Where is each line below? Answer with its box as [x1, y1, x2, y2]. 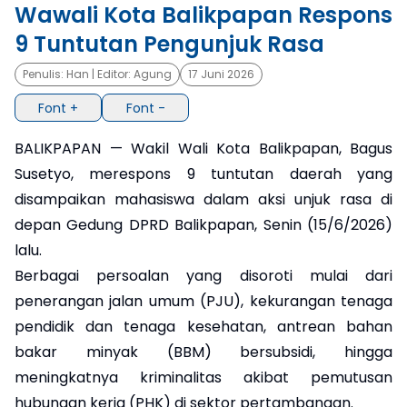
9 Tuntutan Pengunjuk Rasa [15, 29, 324, 60]
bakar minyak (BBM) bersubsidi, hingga [15, 341, 392, 362]
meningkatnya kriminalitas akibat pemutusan [15, 366, 392, 388]
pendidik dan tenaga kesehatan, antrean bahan [15, 315, 392, 337]
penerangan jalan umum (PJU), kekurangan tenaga [15, 290, 392, 312]
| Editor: [89, 66, 134, 83]
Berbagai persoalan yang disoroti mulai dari [15, 264, 392, 286]
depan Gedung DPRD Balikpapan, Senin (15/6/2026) [15, 213, 392, 235]
